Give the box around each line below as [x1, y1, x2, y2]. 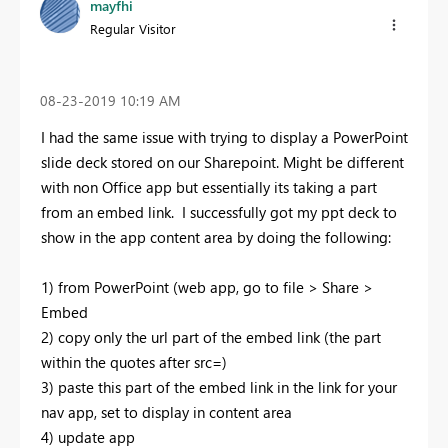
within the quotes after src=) [41, 351, 227, 372]
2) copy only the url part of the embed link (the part [41, 326, 381, 347]
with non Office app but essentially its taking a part [41, 176, 377, 197]
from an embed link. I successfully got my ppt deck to [41, 201, 397, 222]
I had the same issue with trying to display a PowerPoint [41, 126, 408, 147]
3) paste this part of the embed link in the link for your [41, 376, 397, 397]
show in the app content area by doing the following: [41, 226, 391, 247]
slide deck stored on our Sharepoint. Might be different [41, 151, 404, 172]
